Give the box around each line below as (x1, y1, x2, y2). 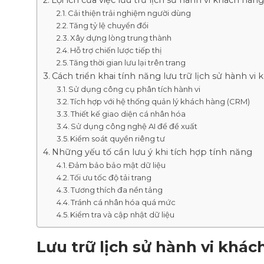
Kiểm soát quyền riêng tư (70, 134, 166, 144)
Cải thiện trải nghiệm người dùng (68, 8, 192, 18)
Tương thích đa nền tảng (71, 185, 163, 195)
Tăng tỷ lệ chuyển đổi (70, 21, 149, 31)
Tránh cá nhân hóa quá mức (71, 197, 176, 207)
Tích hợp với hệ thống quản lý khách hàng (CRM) (70, 97, 250, 107)
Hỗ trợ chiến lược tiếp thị (70, 45, 163, 55)
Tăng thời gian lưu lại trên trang (70, 58, 186, 68)
